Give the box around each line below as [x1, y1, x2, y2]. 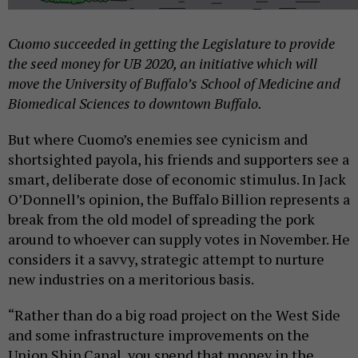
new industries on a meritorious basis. [8, 269, 254, 289]
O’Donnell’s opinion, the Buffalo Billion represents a [8, 189, 350, 209]
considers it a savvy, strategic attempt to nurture [8, 249, 324, 269]
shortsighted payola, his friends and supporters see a [8, 149, 349, 169]
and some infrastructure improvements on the [8, 325, 309, 345]
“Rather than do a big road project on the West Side [8, 305, 340, 325]
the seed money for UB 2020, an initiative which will [8, 54, 317, 74]
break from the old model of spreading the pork [8, 209, 315, 229]
